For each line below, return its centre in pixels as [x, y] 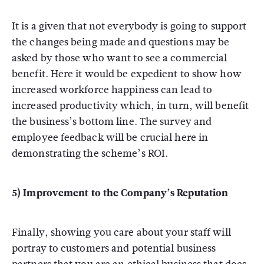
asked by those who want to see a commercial [120, 58]
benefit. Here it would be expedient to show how [127, 74]
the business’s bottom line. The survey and [112, 122]
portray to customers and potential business [114, 249]
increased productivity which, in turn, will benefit [131, 106]
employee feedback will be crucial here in [110, 138]
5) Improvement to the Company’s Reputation [120, 193]
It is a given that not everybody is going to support [129, 27]
